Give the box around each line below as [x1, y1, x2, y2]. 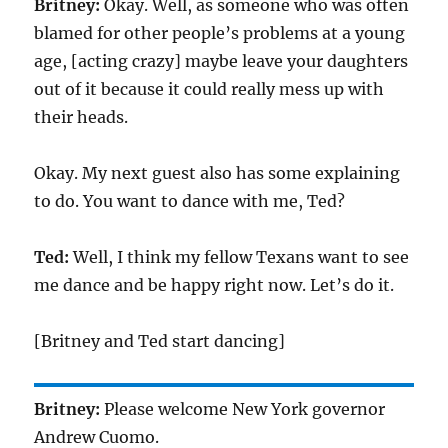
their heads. [34, 107, 129, 127]
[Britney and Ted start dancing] [34, 331, 286, 351]
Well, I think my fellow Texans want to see [69, 247, 410, 267]
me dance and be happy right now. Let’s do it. [34, 275, 395, 295]
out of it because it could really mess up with [34, 79, 385, 99]
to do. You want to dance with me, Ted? [34, 191, 346, 211]
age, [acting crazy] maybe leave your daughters [34, 51, 409, 71]
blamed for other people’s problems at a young [34, 23, 406, 43]
